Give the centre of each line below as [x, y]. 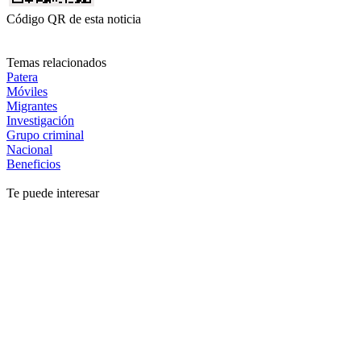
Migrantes [32, 106]
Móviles [27, 91]
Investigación [40, 120]
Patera [22, 77]
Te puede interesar [53, 193]
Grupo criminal [45, 135]
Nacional [29, 149]
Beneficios [33, 164]
